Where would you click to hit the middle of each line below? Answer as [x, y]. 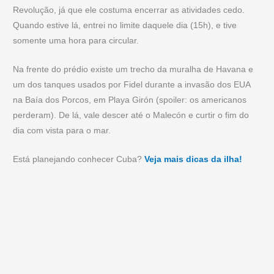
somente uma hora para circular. [76, 40]
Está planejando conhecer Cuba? [79, 159]
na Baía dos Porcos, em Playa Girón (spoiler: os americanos [130, 100]
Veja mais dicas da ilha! [194, 159]
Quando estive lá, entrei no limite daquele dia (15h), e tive [125, 25]
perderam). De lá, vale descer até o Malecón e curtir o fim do [131, 115]
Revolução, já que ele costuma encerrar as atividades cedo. [129, 10]
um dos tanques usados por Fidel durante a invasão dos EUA [132, 84]
